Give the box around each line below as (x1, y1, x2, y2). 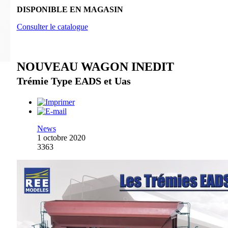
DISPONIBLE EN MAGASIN (16, 5, 123, 14)
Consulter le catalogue (16, 22, 88, 31)
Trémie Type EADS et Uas (16, 75, 131, 87)
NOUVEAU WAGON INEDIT (16, 60, 174, 73)
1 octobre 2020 (37, 133, 85, 142)
